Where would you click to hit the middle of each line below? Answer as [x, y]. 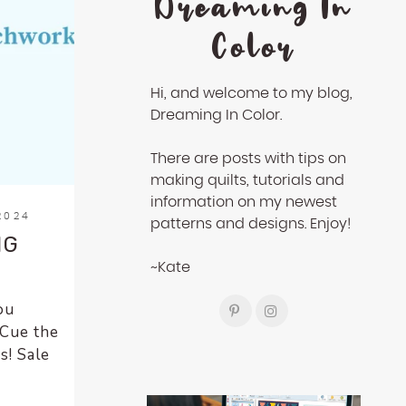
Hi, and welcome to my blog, [251, 93]
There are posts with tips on [248, 159]
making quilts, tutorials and [247, 180]
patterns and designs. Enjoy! [251, 224]
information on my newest [244, 202]
